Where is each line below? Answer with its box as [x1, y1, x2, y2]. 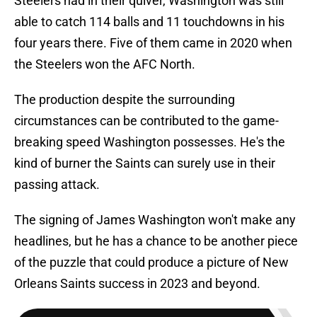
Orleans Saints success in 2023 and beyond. [14, 276, 260, 292]
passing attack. [14, 177, 100, 192]
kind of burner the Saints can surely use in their [14, 156, 275, 171]
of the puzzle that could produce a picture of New [14, 255, 289, 270]
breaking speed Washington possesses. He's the [14, 134, 285, 150]
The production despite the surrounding [14, 92, 235, 108]
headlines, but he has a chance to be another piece [14, 234, 298, 249]
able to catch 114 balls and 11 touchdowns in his [14, 14, 284, 30]
